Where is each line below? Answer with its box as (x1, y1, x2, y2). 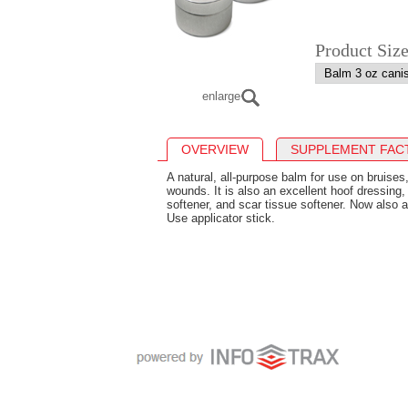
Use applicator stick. (167, 210, 275, 225)
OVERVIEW (181, 141, 249, 157)
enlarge (202, 88, 240, 103)
